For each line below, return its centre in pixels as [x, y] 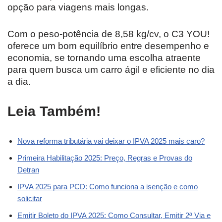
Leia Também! [54, 111]
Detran [28, 169]
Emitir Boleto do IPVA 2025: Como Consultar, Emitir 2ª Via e [114, 215]
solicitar [30, 198]
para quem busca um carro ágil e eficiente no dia [111, 69]
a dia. [19, 81]
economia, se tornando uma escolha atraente [104, 57]
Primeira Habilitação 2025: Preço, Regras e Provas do [105, 158]
